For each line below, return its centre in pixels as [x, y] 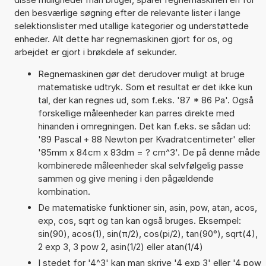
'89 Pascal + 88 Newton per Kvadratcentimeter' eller [146, 139]
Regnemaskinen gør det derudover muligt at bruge [141, 74]
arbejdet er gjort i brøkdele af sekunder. [95, 52]
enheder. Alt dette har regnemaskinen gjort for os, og [123, 39]
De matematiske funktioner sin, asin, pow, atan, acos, [147, 207]
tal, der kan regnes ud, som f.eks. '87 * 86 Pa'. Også [145, 100]
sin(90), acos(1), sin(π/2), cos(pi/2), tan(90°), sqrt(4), [148, 233]
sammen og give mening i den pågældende [126, 178]
